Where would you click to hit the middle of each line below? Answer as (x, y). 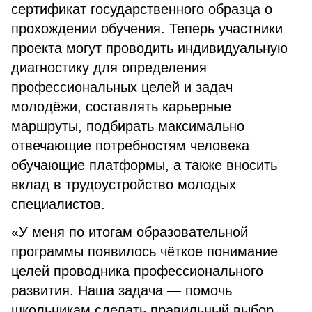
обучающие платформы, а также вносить (144, 165)
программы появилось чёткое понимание (145, 251)
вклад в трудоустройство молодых (124, 185)
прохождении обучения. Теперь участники (147, 29)
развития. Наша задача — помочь (122, 290)
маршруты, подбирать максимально (128, 126)
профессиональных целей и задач (122, 87)
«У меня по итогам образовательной (130, 232)
